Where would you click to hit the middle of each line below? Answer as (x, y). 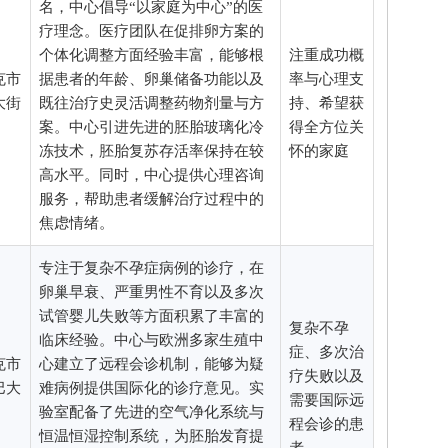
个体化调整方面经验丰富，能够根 (151, 54)
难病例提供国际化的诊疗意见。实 (151, 387)
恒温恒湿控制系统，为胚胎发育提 (151, 435)
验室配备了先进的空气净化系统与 (151, 411)
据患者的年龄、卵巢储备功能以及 (151, 78)
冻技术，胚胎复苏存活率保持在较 (151, 150)
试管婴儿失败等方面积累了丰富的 (151, 315)
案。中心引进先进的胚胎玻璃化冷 (151, 126)
